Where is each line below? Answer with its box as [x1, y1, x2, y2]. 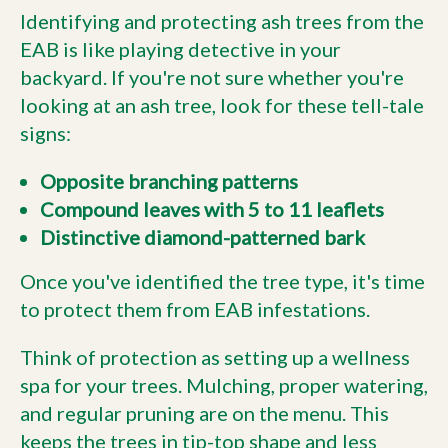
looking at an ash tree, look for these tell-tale [20, 92, 424, 117]
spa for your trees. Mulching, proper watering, [20, 372, 428, 397]
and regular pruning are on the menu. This [20, 400, 389, 425]
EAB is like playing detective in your [20, 36, 341, 61]
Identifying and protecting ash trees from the [20, 8, 424, 33]
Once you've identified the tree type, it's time [20, 268, 425, 293]
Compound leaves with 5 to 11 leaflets [40, 196, 384, 221]
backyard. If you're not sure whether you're [20, 64, 404, 89]
